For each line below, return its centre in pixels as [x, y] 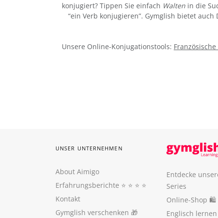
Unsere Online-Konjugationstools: [118, 46]
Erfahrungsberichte [87, 185]
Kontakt [68, 199]
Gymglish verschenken [92, 212]
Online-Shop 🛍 [191, 200]
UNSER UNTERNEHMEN [89, 148]
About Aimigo [77, 172]
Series [176, 186]
